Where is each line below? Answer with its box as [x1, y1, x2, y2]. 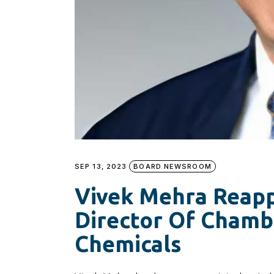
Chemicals [75, 231, 181, 256]
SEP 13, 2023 [75, 161, 127, 171]
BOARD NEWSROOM [133, 161, 212, 171]
